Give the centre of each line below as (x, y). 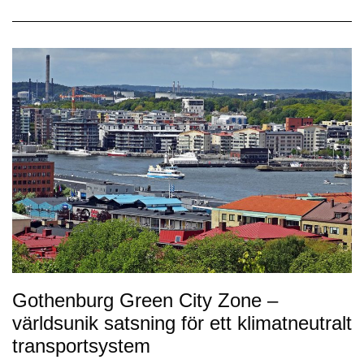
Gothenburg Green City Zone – (145, 301)
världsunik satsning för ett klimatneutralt (182, 323)
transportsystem (81, 346)
